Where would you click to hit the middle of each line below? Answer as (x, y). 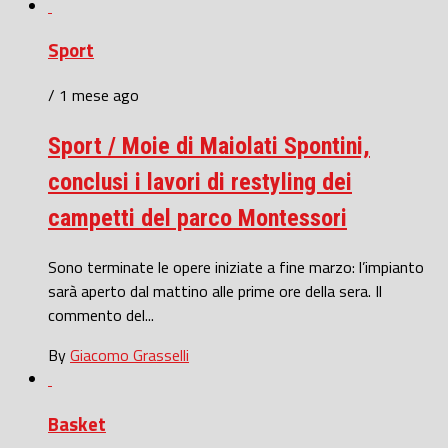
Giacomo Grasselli (129, 354)
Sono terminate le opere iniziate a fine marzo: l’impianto (236, 266)
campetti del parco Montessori (197, 218)
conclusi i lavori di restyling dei (200, 182)
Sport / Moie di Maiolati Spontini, (209, 146)
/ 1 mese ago (93, 95)
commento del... (101, 314)
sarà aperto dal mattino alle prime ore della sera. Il (215, 290)
